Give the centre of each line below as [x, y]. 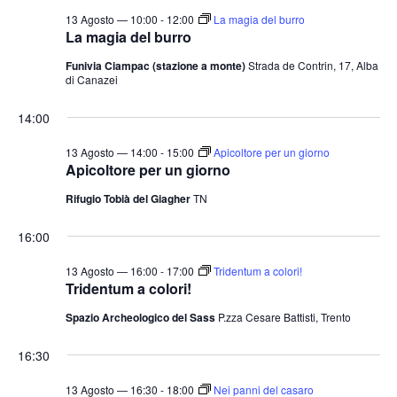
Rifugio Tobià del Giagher [129, 198]
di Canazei [91, 79]
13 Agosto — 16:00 [111, 270]
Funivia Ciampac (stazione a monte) [156, 65]
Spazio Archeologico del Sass [141, 317]
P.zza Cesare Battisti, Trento [284, 316]
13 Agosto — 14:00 [111, 152]
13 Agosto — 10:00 [111, 19]
